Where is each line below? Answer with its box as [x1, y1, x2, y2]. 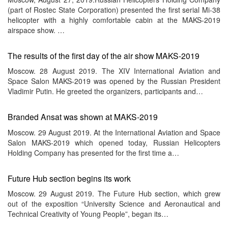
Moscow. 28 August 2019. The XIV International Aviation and [8, 66, 220, 76]
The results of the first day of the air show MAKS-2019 [8, 49, 199, 61]
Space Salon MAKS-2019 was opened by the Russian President [8, 76, 220, 87]
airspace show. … [8, 24, 65, 35]
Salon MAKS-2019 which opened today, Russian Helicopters [8, 137, 220, 148]
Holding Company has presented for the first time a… [8, 147, 179, 158]
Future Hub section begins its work [8, 172, 131, 184]
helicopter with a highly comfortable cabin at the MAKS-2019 [8, 14, 220, 25]
